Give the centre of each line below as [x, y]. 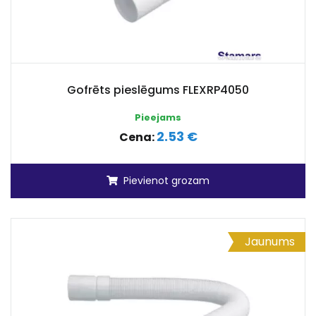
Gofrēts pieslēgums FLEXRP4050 [158, 90]
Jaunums [270, 242]
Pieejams [158, 117]
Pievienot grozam [166, 181]
